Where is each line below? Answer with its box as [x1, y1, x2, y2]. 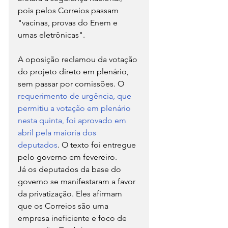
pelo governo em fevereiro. [18, 152, 117, 162]
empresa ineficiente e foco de [18, 213, 129, 223]
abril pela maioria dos [18, 127, 98, 137]
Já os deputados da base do [18, 164, 123, 174]
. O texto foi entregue [58, 139, 138, 150]
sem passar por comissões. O [18, 78, 126, 89]
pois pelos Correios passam [18, 5, 121, 15]
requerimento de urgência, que [18, 91, 133, 101]
